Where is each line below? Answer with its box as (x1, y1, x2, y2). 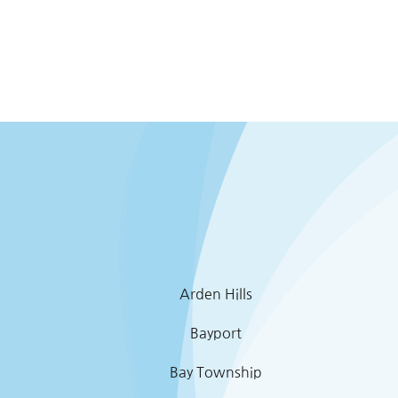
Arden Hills (179, 287, 252, 301)
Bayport (190, 326, 242, 340)
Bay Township (170, 365, 262, 379)
